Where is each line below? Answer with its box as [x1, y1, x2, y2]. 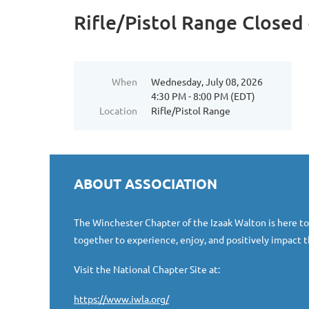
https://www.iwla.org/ [74, 292, 169, 305]
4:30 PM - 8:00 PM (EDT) [151, 90, 255, 102]
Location [99, 104, 137, 117]
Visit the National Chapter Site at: [74, 263, 220, 275]
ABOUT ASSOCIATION [74, 175, 217, 192]
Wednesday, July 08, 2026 [151, 75, 263, 88]
